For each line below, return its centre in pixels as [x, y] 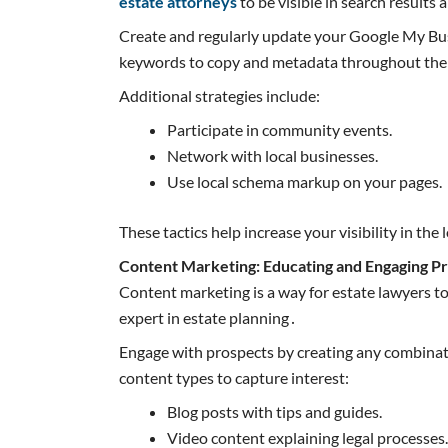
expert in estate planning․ [208, 317]
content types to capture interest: [234, 377]
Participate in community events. [280, 129]
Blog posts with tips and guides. [275, 411]
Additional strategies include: [220, 95]
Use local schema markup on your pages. [305, 181]
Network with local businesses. [273, 155]
